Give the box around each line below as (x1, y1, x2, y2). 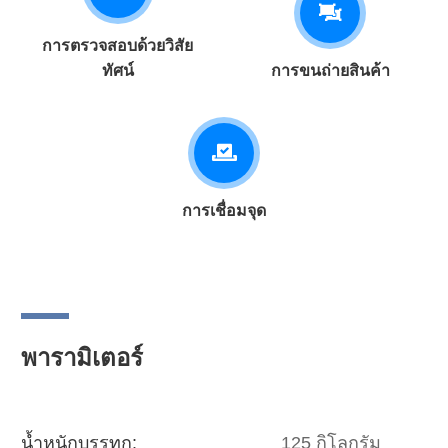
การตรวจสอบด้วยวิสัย (42, 36, 194, 54)
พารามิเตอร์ (21, 342, 144, 374)
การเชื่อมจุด (182, 201, 266, 219)
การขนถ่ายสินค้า (270, 61, 390, 79)
